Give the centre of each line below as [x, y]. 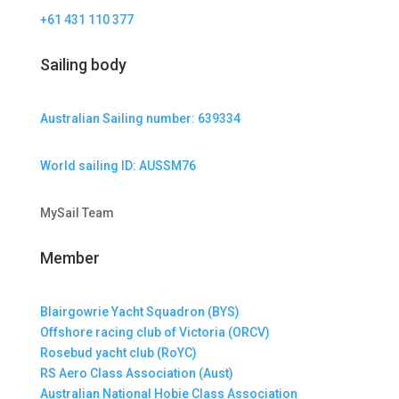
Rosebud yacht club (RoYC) [118, 353]
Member [69, 258]
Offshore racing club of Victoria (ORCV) [155, 332]
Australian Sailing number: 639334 [140, 118]
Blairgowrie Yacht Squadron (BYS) [139, 312]
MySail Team [77, 213]
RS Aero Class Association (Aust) [136, 373]
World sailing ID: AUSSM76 [118, 166]
